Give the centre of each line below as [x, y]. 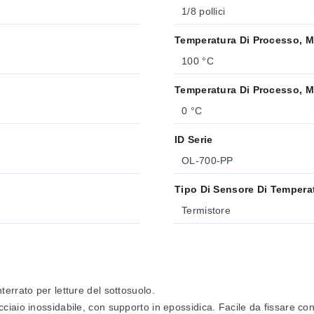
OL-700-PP [207, 161]
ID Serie [194, 139]
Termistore [206, 210]
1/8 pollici [204, 11]
